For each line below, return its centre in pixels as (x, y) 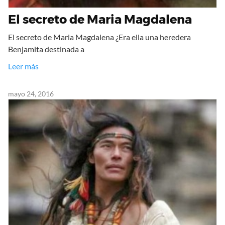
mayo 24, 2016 (31, 94)
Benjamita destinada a (46, 49)
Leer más (23, 66)
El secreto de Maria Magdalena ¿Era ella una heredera (99, 37)
